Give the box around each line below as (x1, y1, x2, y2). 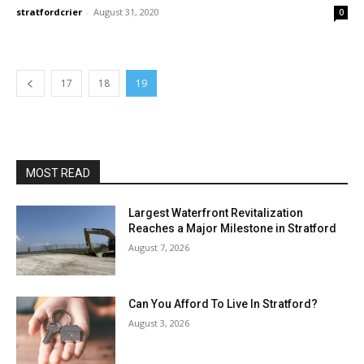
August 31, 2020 (93, 6, 159, 18)
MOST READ (26, 167, 90, 180)
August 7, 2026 (128, 241, 190, 253)
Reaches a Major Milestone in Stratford (128, 222, 337, 235)
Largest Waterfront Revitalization (128, 206, 304, 219)
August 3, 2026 (128, 316, 190, 329)
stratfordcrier (16, 6, 82, 18)
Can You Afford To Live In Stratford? (128, 297, 318, 310)
